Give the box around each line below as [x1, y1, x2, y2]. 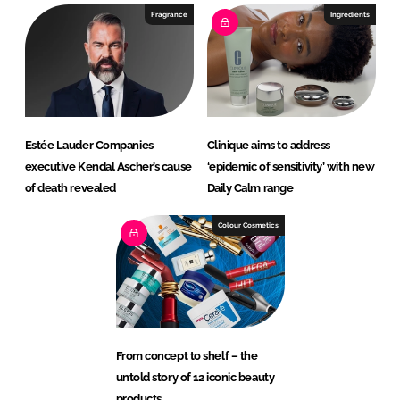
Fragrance [150, 10, 187, 20]
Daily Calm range [206, 181, 294, 196]
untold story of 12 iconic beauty [115, 371, 275, 385]
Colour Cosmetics [217, 221, 279, 230]
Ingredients [329, 10, 370, 20]
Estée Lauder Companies [24, 138, 154, 153]
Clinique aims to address [206, 138, 330, 153]
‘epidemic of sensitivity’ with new [206, 160, 375, 174]
